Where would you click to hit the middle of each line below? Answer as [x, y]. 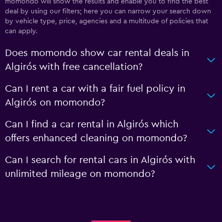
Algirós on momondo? [55, 103]
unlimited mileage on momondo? [80, 174]
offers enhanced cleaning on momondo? [96, 138]
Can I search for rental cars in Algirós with [100, 160]
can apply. [21, 31]
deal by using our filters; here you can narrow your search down [108, 11]
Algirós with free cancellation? [74, 67]
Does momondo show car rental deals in [97, 53]
